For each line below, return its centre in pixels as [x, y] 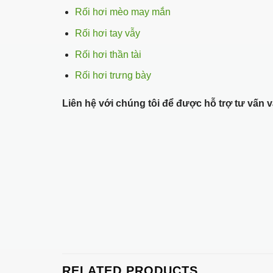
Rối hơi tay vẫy [107, 34]
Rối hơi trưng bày [113, 76]
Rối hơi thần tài [108, 54]
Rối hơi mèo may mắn [122, 12]
